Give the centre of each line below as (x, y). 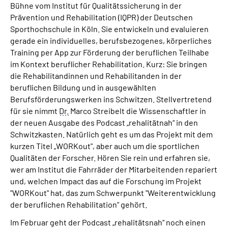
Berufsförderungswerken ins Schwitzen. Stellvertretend (111, 99)
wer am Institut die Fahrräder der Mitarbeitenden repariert (114, 169)
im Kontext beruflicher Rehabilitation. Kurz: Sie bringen (109, 64)
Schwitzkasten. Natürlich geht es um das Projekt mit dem (111, 134)
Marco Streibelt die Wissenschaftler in (137, 110)
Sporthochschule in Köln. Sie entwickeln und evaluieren (109, 28)
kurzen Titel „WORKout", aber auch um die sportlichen (105, 146)
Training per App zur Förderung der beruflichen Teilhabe (110, 52)
